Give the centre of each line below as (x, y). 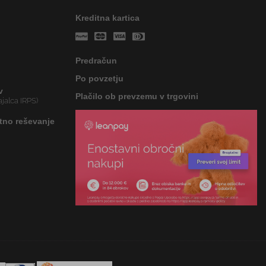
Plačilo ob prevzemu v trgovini (137, 96)
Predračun (96, 61)
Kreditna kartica (107, 18)
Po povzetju (99, 79)
